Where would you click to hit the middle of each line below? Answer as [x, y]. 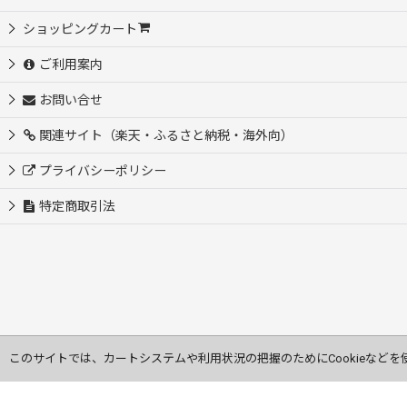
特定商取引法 [78, 207]
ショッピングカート [80, 30]
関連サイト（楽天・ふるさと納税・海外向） [167, 136]
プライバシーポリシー [103, 171]
